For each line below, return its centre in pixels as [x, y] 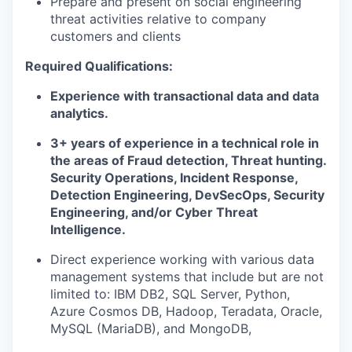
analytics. [79, 113]
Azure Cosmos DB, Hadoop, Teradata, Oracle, [186, 311]
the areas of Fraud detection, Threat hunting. [188, 160]
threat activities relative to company [158, 19]
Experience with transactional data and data [185, 96]
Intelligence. [88, 229]
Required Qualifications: [99, 66]
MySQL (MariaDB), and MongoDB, [151, 328]
